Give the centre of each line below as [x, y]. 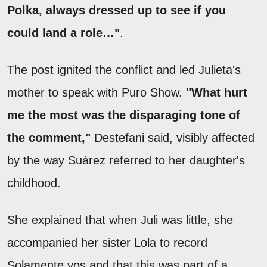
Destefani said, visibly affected [173, 137]
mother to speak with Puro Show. [97, 92]
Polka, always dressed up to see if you [117, 10]
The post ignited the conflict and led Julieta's [124, 69]
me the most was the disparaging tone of [124, 115]
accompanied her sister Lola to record [107, 242]
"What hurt [217, 92]
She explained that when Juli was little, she [120, 220]
